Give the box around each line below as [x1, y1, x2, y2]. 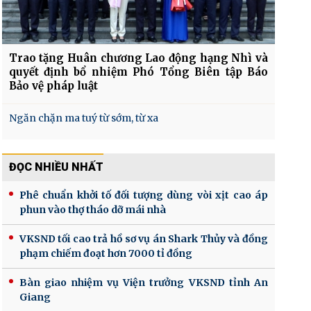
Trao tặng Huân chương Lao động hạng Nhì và [8, 51, 268, 65]
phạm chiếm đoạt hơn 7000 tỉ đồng [19, 247, 192, 260]
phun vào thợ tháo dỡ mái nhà [19, 203, 166, 217]
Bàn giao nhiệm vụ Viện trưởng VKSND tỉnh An [19, 276, 268, 289]
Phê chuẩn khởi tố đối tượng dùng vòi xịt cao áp [19, 189, 268, 202]
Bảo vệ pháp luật [8, 79, 98, 93]
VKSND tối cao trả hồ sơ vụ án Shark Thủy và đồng [19, 233, 268, 246]
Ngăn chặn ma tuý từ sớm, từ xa [8, 112, 158, 125]
